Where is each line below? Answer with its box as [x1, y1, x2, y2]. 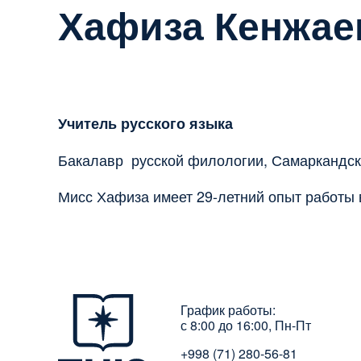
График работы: [180, 301, 276, 320]
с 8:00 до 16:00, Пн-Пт [180, 316, 311, 335]
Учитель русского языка [58, 113, 233, 135]
